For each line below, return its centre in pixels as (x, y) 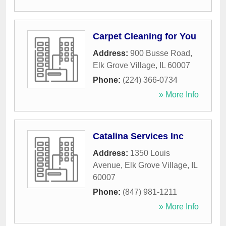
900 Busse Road (160, 53)
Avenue (107, 165)
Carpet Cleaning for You (145, 37)
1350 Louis (150, 153)
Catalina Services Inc (138, 136)
